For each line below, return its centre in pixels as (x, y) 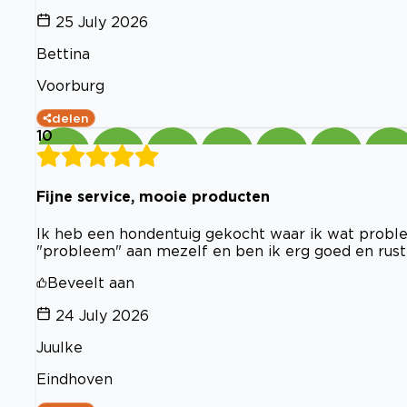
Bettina (63, 54)
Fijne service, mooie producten (153, 197)
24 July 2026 (102, 315)
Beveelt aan (91, 282)
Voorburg (70, 85)
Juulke (60, 347)
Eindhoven (74, 378)
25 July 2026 (102, 22)
